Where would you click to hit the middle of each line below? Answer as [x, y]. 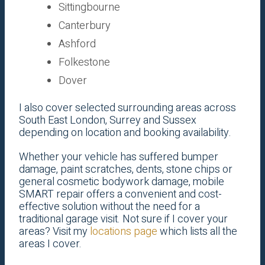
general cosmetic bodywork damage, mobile [121, 182]
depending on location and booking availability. [125, 133]
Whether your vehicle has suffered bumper [118, 157]
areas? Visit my [54, 232]
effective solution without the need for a [109, 207]
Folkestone [84, 63]
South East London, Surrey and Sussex [107, 121]
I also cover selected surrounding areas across [127, 108]
